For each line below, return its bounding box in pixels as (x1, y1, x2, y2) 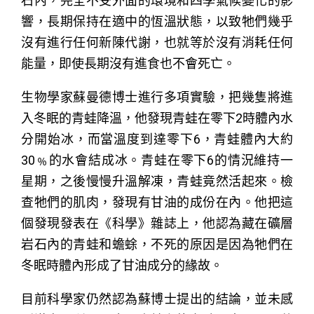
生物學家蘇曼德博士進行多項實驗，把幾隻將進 (21, 89, 293, 104)
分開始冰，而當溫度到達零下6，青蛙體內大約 (21, 131, 293, 146)
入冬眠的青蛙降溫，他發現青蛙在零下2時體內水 (21, 110, 293, 125)
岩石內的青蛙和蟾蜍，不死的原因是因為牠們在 (21, 236, 293, 252)
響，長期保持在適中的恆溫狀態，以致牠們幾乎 (21, 13, 293, 29)
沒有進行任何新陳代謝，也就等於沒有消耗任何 (21, 34, 293, 50)
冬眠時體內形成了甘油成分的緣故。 (21, 257, 223, 273)
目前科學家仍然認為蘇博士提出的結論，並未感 (21, 291, 293, 306)
